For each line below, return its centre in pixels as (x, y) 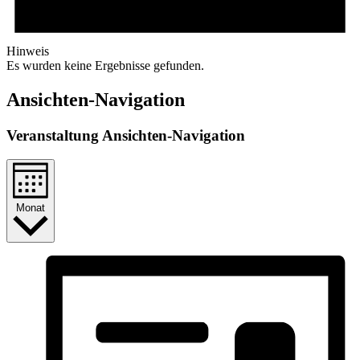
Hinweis (28, 51)
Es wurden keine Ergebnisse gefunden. (105, 65)
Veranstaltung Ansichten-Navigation (126, 135)
